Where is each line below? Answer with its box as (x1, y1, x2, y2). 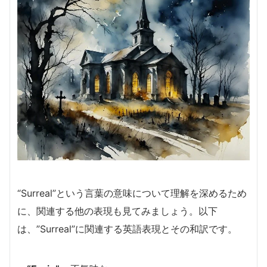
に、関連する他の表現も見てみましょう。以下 (17, 205, 218, 218)
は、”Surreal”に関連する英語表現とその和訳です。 (17, 223, 237, 235)
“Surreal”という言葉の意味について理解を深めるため (17, 187, 247, 200)
